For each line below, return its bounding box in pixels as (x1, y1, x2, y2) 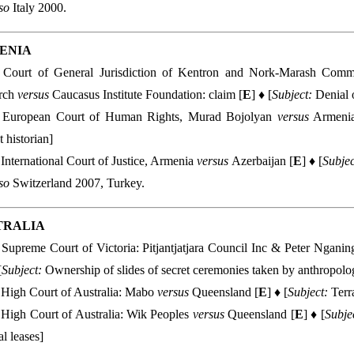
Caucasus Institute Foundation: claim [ (52, 88, 243, 101)
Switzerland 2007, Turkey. (9, 176, 145, 190)
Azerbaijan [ (232, 154, 293, 168)
